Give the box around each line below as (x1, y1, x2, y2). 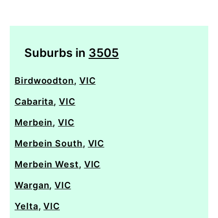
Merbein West (15, 159, 79, 169)
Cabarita (15, 96, 54, 107)
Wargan (15, 180, 50, 190)
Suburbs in (24, 45, 89, 60)
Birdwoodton (15, 75, 74, 86)
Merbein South (15, 138, 83, 148)
